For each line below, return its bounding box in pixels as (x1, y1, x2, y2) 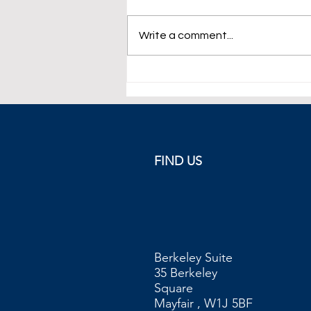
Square (154, 280, 193, 296)
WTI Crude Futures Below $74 (144, 62, 300, 80)
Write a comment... (139, 29, 233, 41)
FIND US (154, 153, 202, 169)
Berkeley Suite (154, 249, 233, 265)
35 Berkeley (154, 264, 217, 280)
